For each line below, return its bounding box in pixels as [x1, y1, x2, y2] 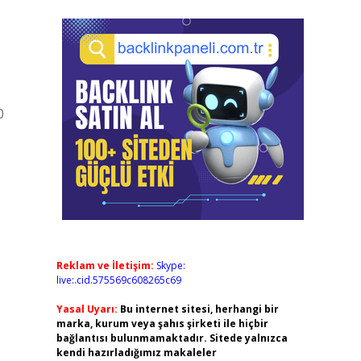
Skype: [156, 259, 185, 272]
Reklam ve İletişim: [56, 259, 154, 272]
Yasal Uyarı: [56, 302, 118, 316]
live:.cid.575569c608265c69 [56, 273, 181, 287]
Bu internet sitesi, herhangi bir [119, 302, 279, 316]
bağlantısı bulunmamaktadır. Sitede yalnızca [56, 331, 288, 345]
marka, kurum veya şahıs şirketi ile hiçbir [56, 317, 268, 330]
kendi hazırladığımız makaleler [56, 346, 217, 359]
